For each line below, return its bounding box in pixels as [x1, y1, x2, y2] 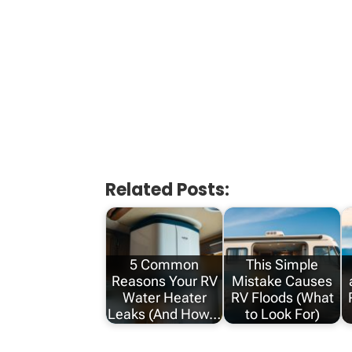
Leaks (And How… [108, 306, 222, 323]
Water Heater [122, 289, 207, 306]
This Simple [246, 256, 319, 273]
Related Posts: [105, 177, 230, 202]
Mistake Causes [232, 273, 333, 290]
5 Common [130, 256, 200, 273]
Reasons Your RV [111, 273, 218, 290]
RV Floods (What [230, 289, 334, 306]
